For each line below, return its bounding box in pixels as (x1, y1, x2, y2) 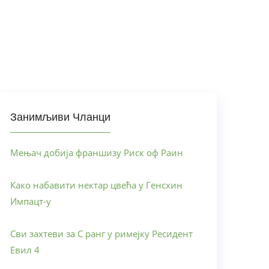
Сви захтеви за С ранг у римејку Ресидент (10, 228, 193, 240)
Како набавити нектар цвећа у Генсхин (10, 179, 183, 191)
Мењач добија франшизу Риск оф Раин (10, 147, 183, 159)
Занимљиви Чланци (10, 111, 110, 123)
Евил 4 (10, 244, 40, 256)
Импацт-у (10, 195, 51, 207)
